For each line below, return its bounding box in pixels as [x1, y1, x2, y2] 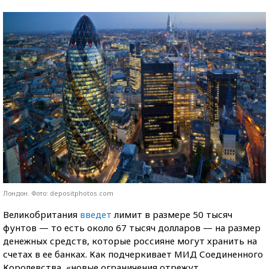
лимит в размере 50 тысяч [112, 208, 232, 220]
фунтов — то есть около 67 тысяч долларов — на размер [3, 221, 261, 234]
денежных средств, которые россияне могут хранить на [3, 234, 257, 247]
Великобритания [3, 208, 80, 220]
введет [80, 208, 112, 220]
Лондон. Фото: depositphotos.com [3, 188, 113, 198]
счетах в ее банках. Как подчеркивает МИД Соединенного [3, 247, 263, 260]
